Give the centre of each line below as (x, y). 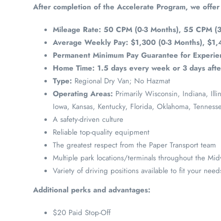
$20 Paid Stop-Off (82, 213)
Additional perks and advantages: (92, 190)
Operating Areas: (83, 94)
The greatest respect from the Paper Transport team (134, 145)
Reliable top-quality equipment (101, 132)
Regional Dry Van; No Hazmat (122, 81)
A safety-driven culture (88, 119)
